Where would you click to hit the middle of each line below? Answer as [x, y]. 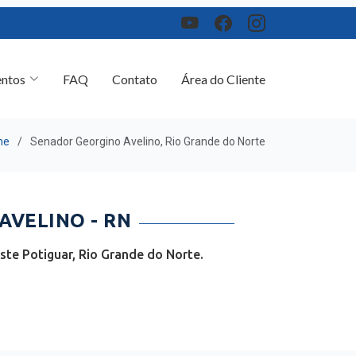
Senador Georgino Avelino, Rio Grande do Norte [148, 141]
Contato [135, 72]
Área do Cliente [223, 72]
